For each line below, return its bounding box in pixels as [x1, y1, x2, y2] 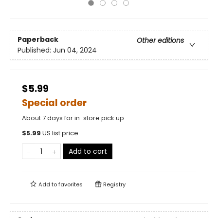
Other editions [137, 36, 184, 46]
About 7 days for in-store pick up [22, 113, 124, 123]
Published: [18, 45, 53, 55]
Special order [22, 96, 87, 109]
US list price [42, 129, 78, 137]
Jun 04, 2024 [53, 45, 97, 55]
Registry [102, 181, 126, 188]
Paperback [18, 35, 58, 45]
